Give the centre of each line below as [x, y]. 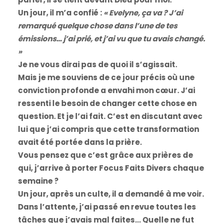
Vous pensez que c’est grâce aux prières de [105, 155]
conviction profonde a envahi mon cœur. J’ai [106, 90]
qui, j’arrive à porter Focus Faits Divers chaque [111, 168]
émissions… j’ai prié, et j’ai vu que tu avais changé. [111, 38]
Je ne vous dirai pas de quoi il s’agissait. [97, 64]
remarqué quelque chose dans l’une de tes [97, 25]
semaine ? [38, 181]
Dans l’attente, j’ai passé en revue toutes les [107, 207]
